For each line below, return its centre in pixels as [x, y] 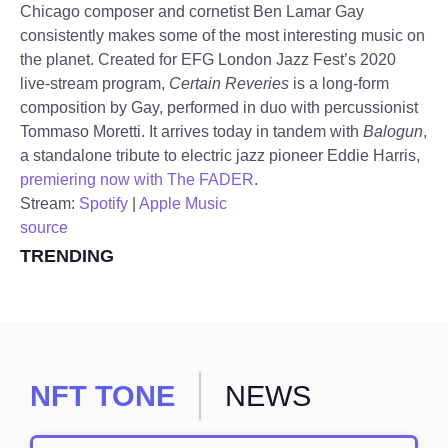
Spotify [103, 203]
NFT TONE [102, 396]
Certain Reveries [229, 83]
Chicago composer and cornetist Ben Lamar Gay [192, 11]
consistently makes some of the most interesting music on [222, 35]
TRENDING [67, 256]
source [44, 227]
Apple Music [183, 203]
